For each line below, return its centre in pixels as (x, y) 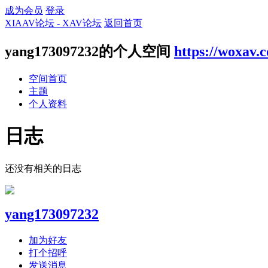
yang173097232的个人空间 (88, 51)
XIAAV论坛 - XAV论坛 (53, 23)
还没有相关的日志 (43, 168)
